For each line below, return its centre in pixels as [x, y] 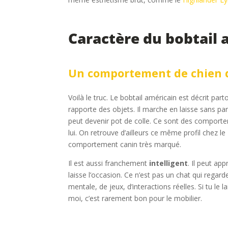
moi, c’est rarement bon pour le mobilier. [135, 198]
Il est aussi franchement [109, 163]
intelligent [169, 163]
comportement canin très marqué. [125, 145]
